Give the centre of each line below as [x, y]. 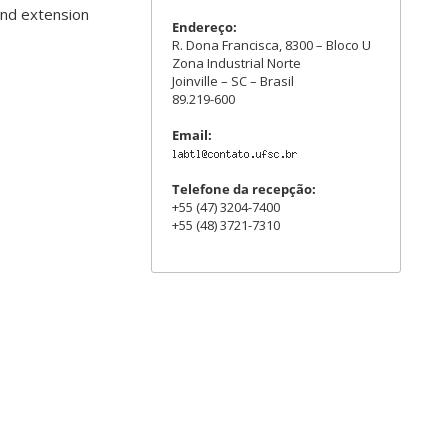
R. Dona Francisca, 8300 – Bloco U [271, 45]
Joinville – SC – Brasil [233, 81]
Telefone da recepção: [244, 189]
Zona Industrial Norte [236, 63]
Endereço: [204, 27]
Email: [192, 135]
